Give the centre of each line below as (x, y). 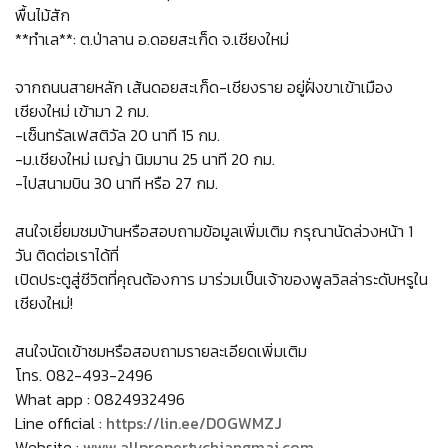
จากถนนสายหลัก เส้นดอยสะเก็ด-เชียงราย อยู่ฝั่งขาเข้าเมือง (204, 86)
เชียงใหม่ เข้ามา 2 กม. (82, 110)
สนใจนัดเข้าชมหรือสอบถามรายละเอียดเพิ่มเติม (161, 350)
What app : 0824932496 (100, 398)
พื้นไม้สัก (42, 14)
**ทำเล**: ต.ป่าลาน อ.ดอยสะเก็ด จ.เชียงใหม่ (152, 38)
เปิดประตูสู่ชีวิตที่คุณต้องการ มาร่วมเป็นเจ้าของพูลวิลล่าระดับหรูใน (221, 278)
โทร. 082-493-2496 (84, 374)
